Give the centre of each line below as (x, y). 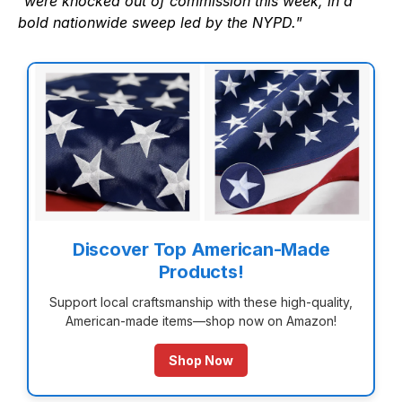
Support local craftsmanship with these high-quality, (201, 301)
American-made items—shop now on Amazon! (201, 320)
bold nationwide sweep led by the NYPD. (157, 23)
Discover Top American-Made (201, 249)
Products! (201, 271)
